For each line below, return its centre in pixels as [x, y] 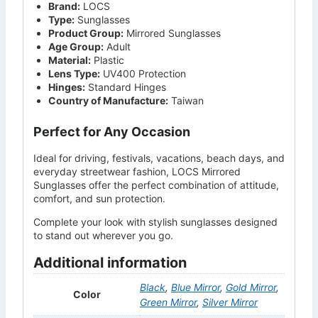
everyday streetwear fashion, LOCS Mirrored [137, 171]
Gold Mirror [251, 287]
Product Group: [86, 33]
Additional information [110, 262]
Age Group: [76, 46]
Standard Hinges [126, 87]
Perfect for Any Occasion [112, 131]
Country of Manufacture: [108, 100]
